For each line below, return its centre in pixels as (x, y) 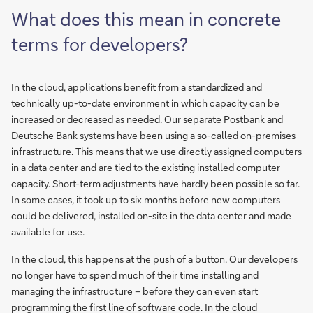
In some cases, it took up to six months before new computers (146, 199)
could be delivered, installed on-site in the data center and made (151, 216)
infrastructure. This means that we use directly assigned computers (156, 151)
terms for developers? (100, 44)
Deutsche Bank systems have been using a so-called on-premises (153, 135)
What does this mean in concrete (146, 19)
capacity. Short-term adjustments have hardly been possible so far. (155, 183)
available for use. (48, 232)
